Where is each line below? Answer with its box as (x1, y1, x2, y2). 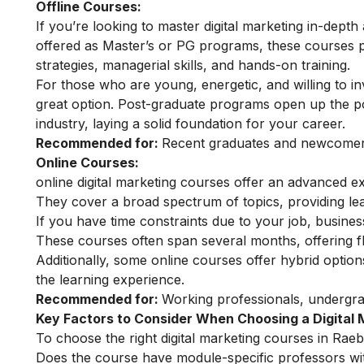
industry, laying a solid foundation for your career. (36, 115, 345, 132)
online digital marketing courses (36, 174, 230, 191)
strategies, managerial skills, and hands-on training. (36, 57, 350, 74)
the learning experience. (36, 271, 184, 288)
